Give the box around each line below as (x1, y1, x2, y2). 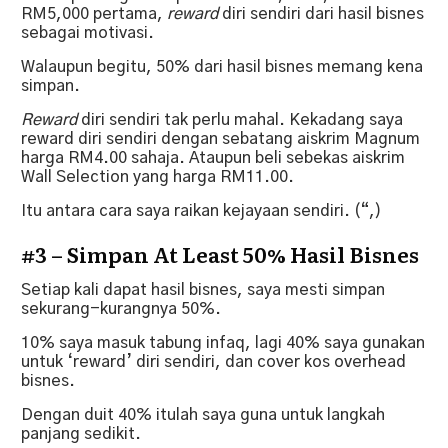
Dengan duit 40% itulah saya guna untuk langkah (21, 406, 385, 423)
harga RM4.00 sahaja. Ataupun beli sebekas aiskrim (21, 149, 405, 166)
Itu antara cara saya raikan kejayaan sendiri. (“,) (21, 202, 382, 219)
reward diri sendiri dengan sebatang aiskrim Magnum (21, 130, 420, 147)
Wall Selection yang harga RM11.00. (21, 168, 294, 185)
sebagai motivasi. (21, 24, 154, 41)
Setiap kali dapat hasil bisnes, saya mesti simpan (21, 281, 385, 298)
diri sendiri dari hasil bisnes (218, 5, 424, 22)
